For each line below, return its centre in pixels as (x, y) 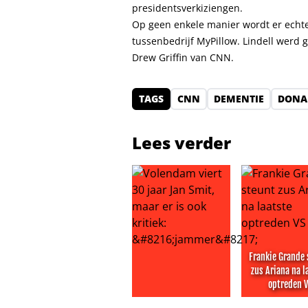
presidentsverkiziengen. (187, 8)
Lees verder (181, 143)
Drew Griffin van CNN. (183, 57)
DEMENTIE (239, 99)
